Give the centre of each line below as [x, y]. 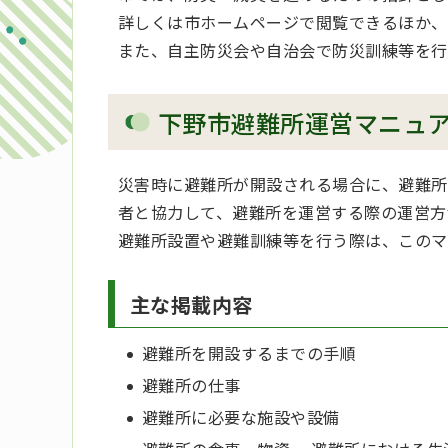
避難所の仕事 [191, 385]
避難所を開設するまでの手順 [249, 353]
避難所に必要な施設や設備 [241, 417]
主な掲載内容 [191, 305]
